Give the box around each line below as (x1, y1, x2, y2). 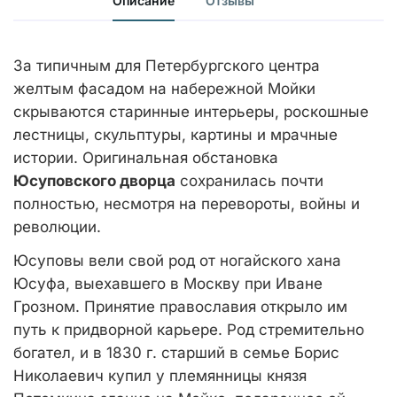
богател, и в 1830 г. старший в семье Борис (13, 344, 339, 362)
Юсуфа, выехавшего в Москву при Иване (13, 275, 323, 292)
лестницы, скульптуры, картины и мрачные (13, 126, 338, 144)
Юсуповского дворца (13, 172, 175, 190)
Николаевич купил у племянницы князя (13, 367, 307, 385)
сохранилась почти (175, 172, 323, 190)
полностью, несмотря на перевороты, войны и (13, 195, 360, 213)
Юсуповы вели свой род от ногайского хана (13, 252, 341, 269)
